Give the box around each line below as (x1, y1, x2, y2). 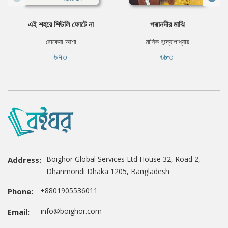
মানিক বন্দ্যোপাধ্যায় (145, 37, 189, 47)
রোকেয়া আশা (45, 37, 76, 47)
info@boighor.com (35, 206, 102, 216)
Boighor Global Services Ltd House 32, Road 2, (46, 154, 201, 164)
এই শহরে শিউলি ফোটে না (28, 19, 94, 31)
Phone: (8, 186, 33, 197)
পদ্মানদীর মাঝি (150, 19, 185, 31)
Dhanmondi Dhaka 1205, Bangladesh (46, 166, 169, 177)
